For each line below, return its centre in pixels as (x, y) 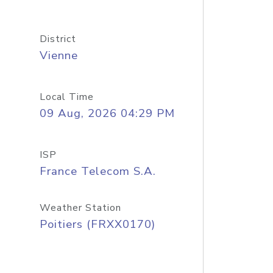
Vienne (58, 55)
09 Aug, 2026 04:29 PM (107, 113)
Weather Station (80, 208)
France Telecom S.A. (97, 171)
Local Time (66, 97)
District (58, 39)
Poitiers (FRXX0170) (97, 224)
